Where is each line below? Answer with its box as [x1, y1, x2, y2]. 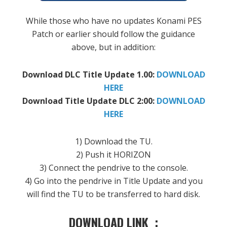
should [93, 28, 119, 40]
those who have [49, 15, 109, 27]
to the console [132, 162, 186, 174]
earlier [66, 28, 91, 40]
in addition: [114, 42, 156, 53]
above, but [71, 42, 112, 53]
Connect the [48, 162, 95, 174]
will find [27, 188, 55, 200]
